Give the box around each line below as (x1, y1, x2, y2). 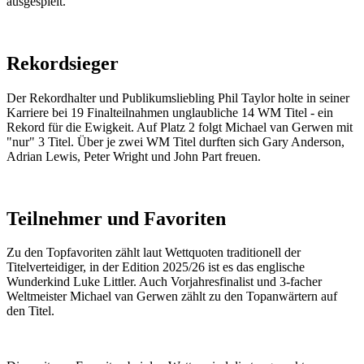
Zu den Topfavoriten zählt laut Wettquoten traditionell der (6, 245, 301, 260)
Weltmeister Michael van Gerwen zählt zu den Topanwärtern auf (6, 289, 337, 304)
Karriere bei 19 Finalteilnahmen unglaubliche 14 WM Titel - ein (6, 105, 333, 119)
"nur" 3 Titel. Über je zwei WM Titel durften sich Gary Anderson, (6, 134, 344, 149)
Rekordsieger (6, 52, 119, 74)
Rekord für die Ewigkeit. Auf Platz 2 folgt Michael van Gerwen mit (6, 119, 353, 134)
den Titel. (6, 304, 54, 318)
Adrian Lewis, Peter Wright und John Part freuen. (6, 149, 261, 163)
